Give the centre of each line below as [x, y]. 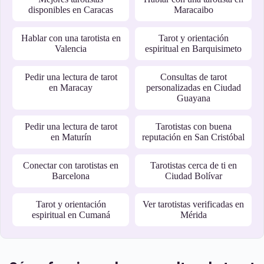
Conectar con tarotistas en [71, 165]
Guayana [193, 98]
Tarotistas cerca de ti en [193, 165]
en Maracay [71, 88]
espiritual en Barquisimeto [193, 49]
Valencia [71, 49]
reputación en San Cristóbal [193, 137]
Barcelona [71, 176]
